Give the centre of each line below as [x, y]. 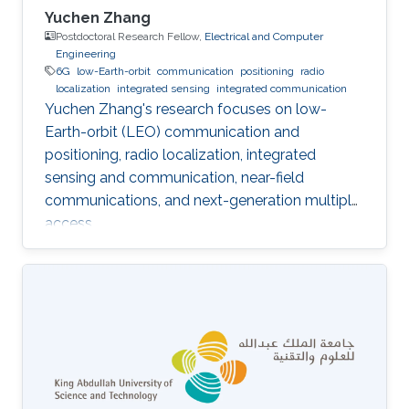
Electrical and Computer [264, 36]
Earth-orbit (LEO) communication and [172, 131]
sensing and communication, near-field [174, 177]
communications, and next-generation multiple [202, 200]
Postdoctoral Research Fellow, [130, 36]
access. [70, 223]
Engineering [86, 53]
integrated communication [282, 88]
